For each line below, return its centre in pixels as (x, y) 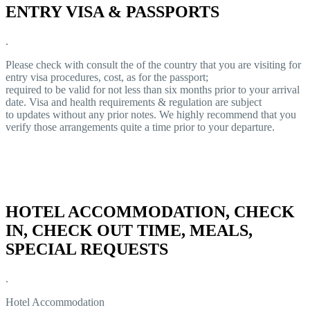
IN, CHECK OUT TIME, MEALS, (129, 230)
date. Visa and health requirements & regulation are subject (134, 102)
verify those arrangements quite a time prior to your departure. (140, 127)
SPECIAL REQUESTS (87, 249)
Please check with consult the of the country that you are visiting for (153, 64)
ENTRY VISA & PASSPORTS (112, 11)
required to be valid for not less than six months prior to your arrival (153, 89)
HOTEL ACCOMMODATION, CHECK (150, 211)
